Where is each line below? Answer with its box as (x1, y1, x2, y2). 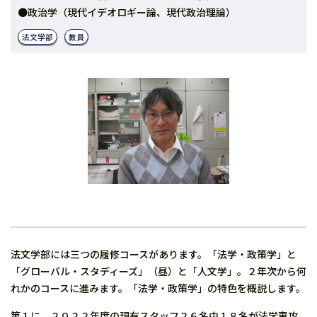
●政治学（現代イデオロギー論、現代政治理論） (18, 5, 236, 19)
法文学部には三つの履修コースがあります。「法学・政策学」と (11, 247, 296, 261)
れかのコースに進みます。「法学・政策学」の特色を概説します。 (11, 281, 306, 295)
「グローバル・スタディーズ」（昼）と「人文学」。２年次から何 (11, 264, 306, 278)
